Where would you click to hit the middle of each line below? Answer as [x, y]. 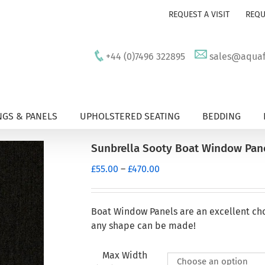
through [176, 211]
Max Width [125, 255]
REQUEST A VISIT [199, 14]
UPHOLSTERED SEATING [130, 116]
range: [172, 182]
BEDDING [222, 116]
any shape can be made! [143, 226]
